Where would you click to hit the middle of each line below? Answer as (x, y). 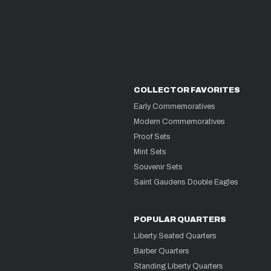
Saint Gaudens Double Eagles (186, 182)
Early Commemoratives (175, 106)
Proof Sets (152, 137)
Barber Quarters (162, 251)
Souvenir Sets (158, 167)
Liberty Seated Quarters (175, 236)
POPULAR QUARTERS (180, 220)
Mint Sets (150, 152)
